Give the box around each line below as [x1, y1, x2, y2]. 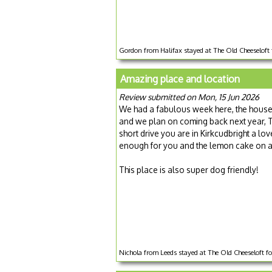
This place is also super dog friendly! [119, 164, 259, 175]
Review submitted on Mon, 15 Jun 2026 [119, 91, 259, 102]
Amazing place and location [120, 72, 240, 85]
